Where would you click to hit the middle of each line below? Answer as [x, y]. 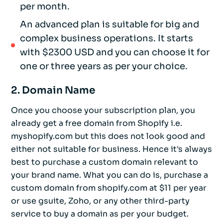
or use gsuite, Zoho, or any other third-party [100, 201]
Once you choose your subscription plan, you [103, 111]
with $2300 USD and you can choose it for [115, 53]
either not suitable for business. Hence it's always [111, 149]
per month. [45, 7]
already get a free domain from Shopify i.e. [97, 123]
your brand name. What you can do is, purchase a [110, 175]
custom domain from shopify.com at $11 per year [109, 188]
